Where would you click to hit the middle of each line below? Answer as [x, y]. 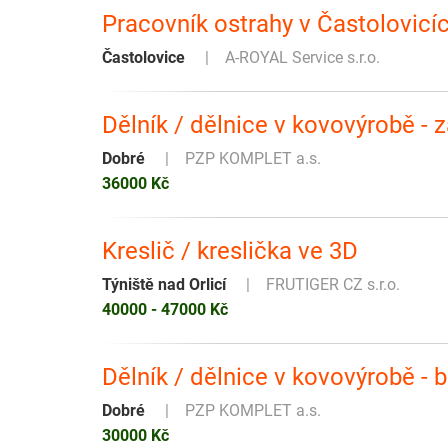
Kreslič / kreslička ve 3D [230, 251]
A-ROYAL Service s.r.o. [302, 58]
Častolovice [143, 58]
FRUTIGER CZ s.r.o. [333, 285]
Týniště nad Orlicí [164, 285]
